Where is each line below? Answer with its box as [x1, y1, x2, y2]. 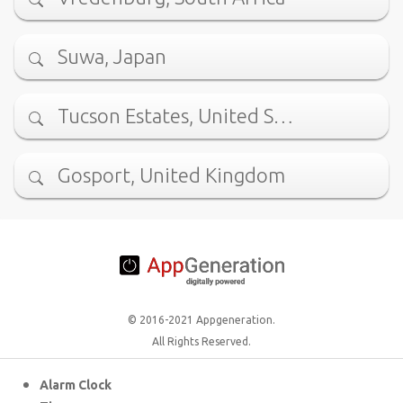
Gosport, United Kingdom [58, 164, 285, 187]
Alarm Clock [40, 378, 112, 393]
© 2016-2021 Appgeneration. [128, 314, 275, 327]
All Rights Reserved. [152, 336, 251, 348]
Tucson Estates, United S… [58, 104, 293, 128]
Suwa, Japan [58, 45, 166, 68]
